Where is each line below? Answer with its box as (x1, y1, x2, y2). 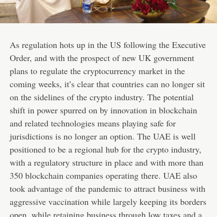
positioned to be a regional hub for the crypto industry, (10, 143, 201, 155)
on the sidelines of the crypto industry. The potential (10, 91, 194, 103)
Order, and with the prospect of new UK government (10, 52, 194, 64)
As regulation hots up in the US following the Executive (10, 39, 206, 51)
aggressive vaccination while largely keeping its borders (10, 196, 206, 208)
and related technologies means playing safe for (10, 117, 176, 129)
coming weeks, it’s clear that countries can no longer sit (10, 78, 205, 90)
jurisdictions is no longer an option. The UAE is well (10, 130, 196, 142)
